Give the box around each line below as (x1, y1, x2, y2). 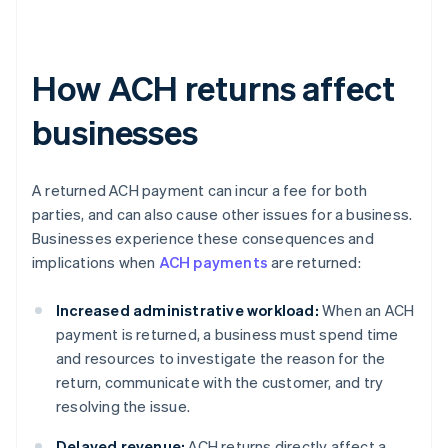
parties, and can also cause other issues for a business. (32, 204, 413, 225)
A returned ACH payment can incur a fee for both (32, 180, 368, 201)
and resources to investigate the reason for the (56, 348, 386, 369)
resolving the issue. (56, 396, 190, 417)
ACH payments (158, 252, 269, 273)
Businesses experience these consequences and (32, 228, 374, 249)
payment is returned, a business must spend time (56, 324, 399, 345)
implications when (32, 252, 159, 273)
